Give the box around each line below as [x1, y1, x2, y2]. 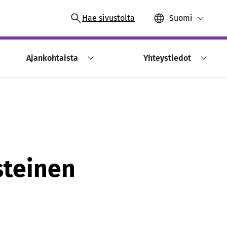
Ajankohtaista [26, 53, 78, 63]
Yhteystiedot [143, 53, 191, 63]
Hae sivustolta [82, 13, 135, 23]
